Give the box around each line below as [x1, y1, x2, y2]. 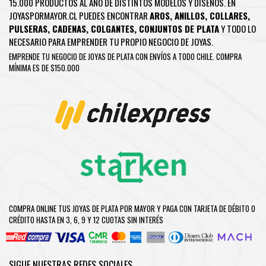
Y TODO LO [219, 21, 256, 35]
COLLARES [210, 8, 248, 22]
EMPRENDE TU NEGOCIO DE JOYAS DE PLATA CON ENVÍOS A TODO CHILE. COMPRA [9, 50, 242, 62]
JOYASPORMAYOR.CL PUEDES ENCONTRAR [9, 8, 150, 22]
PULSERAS [9, 21, 47, 35]
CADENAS [52, 21, 86, 35]
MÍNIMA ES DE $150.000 [9, 61, 80, 74]
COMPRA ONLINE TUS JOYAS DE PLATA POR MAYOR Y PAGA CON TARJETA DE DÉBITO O [9, 202, 255, 214]
